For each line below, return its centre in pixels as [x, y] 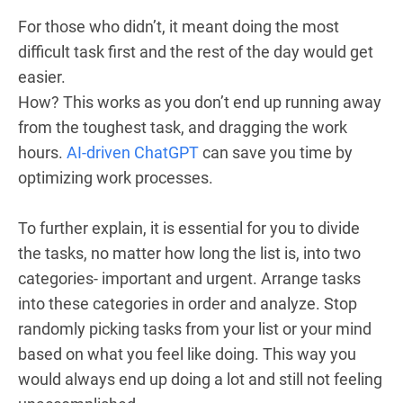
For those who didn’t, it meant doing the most [179, 26]
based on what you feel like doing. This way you [187, 354]
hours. [42, 152]
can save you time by [276, 152]
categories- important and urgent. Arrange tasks [189, 278]
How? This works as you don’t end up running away [200, 102]
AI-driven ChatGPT [133, 152]
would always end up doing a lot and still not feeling [200, 379]
